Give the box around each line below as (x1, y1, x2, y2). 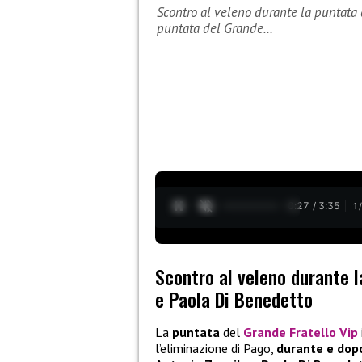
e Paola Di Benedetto (155, 284, 313, 314)
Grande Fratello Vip (243, 324, 358, 341)
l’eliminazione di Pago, (155, 340, 276, 357)
